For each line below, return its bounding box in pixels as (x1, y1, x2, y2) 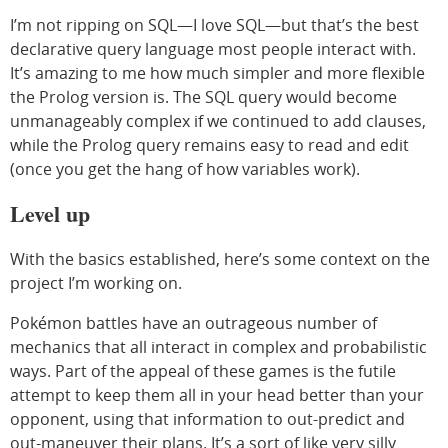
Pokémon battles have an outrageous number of (10, 311, 377, 334)
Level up (10, 196, 90, 230)
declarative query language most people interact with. (10, 37, 416, 60)
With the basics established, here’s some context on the (10, 247, 430, 270)
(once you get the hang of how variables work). (10, 157, 360, 180)
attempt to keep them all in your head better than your (10, 383, 424, 406)
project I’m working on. (10, 271, 182, 294)
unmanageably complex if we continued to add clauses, (10, 109, 426, 132)
